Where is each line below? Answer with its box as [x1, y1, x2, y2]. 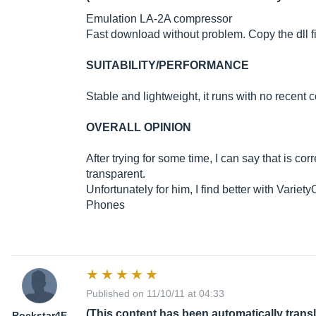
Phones [86, 199, 125, 212]
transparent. [86, 168, 145, 181]
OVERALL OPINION [86, 121, 191, 134]
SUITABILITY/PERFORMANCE [86, 59, 249, 72]
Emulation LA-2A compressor [86, 13, 232, 25]
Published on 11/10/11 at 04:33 [86, 288, 224, 300]
